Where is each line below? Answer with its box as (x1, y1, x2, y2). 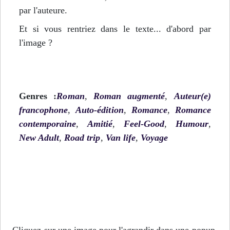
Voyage (140, 132, 168, 143)
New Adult (19, 132, 60, 143)
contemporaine (19, 118, 76, 129)
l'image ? (19, 37, 53, 48)
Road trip (64, 132, 101, 143)
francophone (19, 104, 68, 115)
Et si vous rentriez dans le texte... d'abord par (19, 24, 211, 34)
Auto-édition (75, 104, 124, 115)
